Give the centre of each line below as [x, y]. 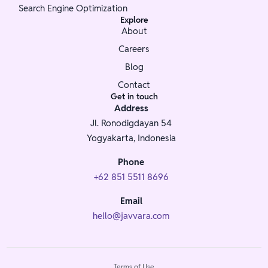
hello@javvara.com [131, 215]
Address [131, 108]
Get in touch [134, 96]
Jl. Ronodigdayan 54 [131, 123]
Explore [134, 19]
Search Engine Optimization [73, 8]
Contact [134, 84]
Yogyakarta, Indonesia [131, 138]
